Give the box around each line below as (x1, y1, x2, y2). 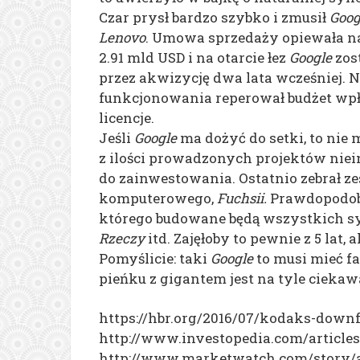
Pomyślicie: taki (99, 248, 211, 268)
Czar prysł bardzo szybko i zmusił (99, 7, 329, 27)
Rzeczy (99, 228, 145, 247)
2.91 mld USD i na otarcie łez (99, 47, 289, 67)
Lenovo (99, 27, 145, 47)
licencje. (99, 108, 154, 127)
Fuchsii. (217, 188, 267, 207)
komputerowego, (99, 188, 217, 207)
